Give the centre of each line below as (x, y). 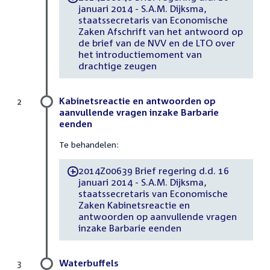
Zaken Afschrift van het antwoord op (160, 32)
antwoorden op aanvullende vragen (157, 217)
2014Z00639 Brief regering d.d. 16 (153, 171)
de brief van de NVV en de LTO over (156, 43)
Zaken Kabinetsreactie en (134, 205)
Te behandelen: (89, 144)
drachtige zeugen (117, 66)
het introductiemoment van (140, 55)
